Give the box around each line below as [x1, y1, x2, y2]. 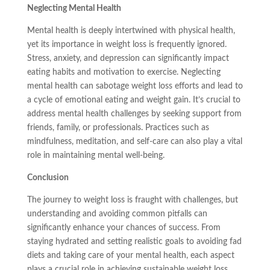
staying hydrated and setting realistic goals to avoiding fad [27, 237, 242, 246]
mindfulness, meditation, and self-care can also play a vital [27, 137, 242, 146]
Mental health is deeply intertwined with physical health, [27, 27, 235, 36]
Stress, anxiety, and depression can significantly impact [27, 54, 229, 63]
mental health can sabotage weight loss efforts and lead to [27, 82, 243, 91]
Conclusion [27, 174, 69, 183]
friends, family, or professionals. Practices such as [27, 124, 209, 133]
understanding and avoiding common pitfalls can [27, 210, 207, 219]
